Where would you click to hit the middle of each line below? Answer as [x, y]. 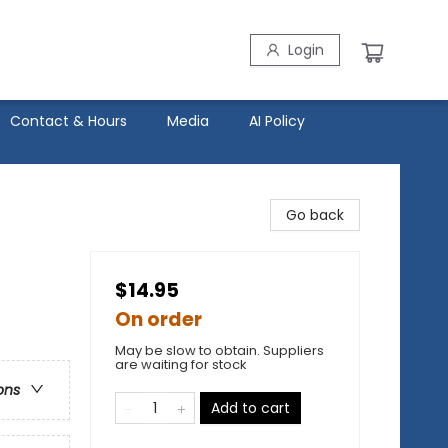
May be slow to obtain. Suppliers [219, 350]
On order [158, 319]
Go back [315, 215]
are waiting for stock [181, 364]
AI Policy [277, 121]
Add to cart [250, 408]
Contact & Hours [68, 121]
